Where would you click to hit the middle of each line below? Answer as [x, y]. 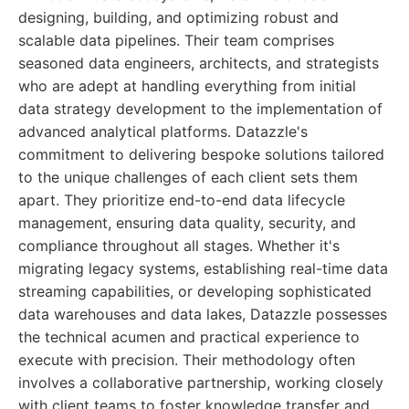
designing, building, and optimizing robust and [178, 17]
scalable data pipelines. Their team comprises [176, 40]
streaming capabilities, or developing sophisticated [195, 291]
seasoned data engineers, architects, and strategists [199, 63]
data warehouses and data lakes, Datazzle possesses [203, 314]
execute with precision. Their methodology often [187, 360]
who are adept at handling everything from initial [187, 86]
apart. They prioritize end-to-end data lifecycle [182, 200]
